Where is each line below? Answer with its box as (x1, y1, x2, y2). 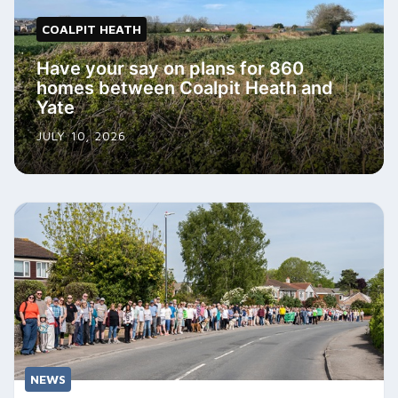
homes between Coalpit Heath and (36, 77, 333, 99)
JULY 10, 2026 (36, 128, 126, 144)
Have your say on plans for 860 (36, 58, 304, 80)
